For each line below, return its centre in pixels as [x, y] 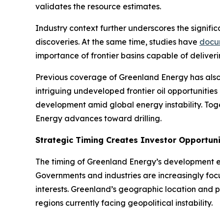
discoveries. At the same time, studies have [117, 42]
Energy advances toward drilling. [98, 119]
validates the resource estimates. [99, 7]
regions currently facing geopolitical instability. [124, 203]
